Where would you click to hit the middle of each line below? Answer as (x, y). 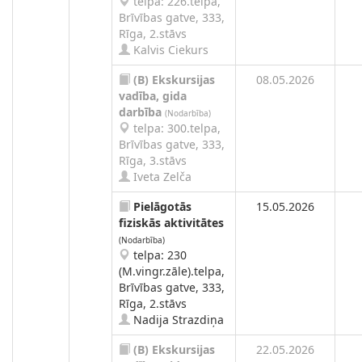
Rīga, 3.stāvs (153, 160)
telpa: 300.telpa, (175, 128)
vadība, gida (153, 96)
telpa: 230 (158, 255)
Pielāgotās (162, 206)
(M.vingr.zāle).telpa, (172, 271)
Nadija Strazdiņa (177, 320)
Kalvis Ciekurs (169, 50)
